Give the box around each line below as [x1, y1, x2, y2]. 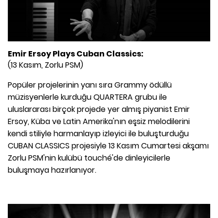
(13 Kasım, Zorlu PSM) [8, 59, 83, 71]
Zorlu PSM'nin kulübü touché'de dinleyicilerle [8, 152, 170, 164]
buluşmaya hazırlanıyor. [8, 164, 96, 176]
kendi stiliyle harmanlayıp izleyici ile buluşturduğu [8, 128, 189, 140]
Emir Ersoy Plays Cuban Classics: [8, 48, 144, 60]
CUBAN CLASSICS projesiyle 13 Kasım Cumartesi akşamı [8, 140, 209, 152]
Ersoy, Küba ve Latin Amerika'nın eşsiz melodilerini [8, 116, 190, 127]
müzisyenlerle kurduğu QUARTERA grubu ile [8, 91, 167, 103]
